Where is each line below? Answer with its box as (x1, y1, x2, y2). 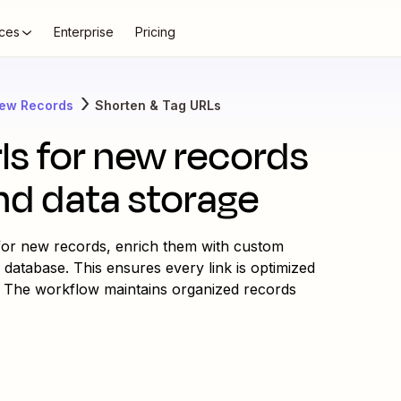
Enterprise (54, 24, 114, 39)
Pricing (135, 24, 175, 39)
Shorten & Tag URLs (95, 97, 221, 113)
